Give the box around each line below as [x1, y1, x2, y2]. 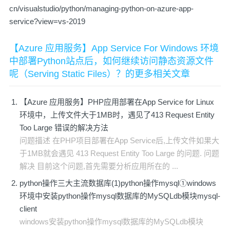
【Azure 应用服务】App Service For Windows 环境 [9, 43, 219, 53]
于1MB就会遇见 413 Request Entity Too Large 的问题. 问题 [20, 148, 219, 158]
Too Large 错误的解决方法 [20, 123, 108, 132]
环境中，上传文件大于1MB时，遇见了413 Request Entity [20, 110, 215, 119]
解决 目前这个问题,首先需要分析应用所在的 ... [20, 161, 178, 170]
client [20, 204, 37, 213]
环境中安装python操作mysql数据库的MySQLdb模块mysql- [20, 191, 220, 200]
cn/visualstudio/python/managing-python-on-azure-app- [9, 4, 194, 13]
